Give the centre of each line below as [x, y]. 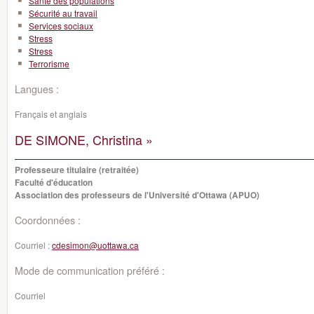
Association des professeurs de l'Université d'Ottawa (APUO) [137, 195]
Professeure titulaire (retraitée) [77, 170]
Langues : [37, 89]
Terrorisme [49, 63]
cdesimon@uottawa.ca [95, 245]
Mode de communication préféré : [90, 270]
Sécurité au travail [63, 13]
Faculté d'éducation [54, 182]
